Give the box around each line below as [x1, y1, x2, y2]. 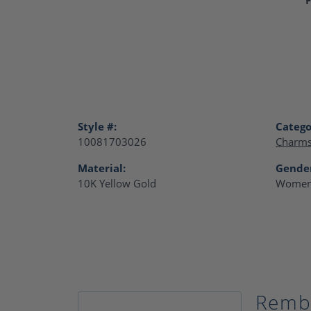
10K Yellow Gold [78, 176, 156, 190]
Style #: [78, 119, 117, 133]
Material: [78, 160, 126, 175]
